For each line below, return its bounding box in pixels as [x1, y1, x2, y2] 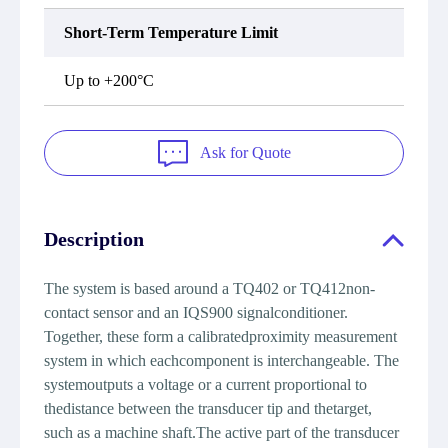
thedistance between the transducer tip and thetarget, [44, 400, 372, 417]
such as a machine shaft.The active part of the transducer [44, 424, 399, 441]
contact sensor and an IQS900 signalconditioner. [44, 304, 348, 321]
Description [44, 228, 144, 250]
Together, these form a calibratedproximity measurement [44, 328, 397, 345]
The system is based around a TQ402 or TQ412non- [44, 280, 375, 297]
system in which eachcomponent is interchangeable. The [44, 352, 399, 369]
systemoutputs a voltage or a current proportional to [44, 376, 367, 393]
